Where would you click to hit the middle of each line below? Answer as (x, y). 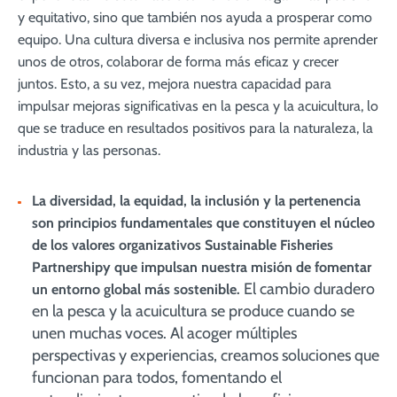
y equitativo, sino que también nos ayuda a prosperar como (195, 17)
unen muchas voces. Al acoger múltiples (164, 333)
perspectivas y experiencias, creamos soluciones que (206, 355)
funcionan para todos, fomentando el (157, 378)
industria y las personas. (89, 150)
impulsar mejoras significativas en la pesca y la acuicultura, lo (198, 106)
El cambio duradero (309, 289)
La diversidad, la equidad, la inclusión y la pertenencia (196, 201)
